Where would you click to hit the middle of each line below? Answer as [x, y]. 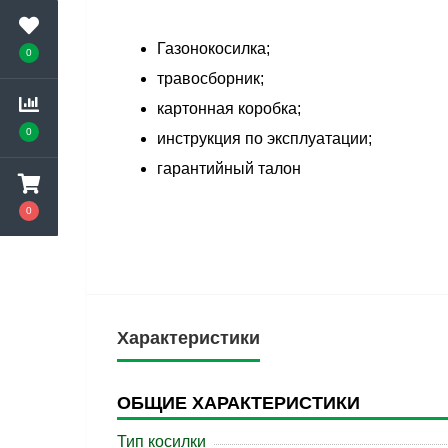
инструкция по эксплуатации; [264, 139]
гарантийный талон [229, 169]
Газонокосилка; [213, 49]
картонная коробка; [229, 109]
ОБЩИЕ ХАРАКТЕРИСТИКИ [238, 403]
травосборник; [210, 79]
